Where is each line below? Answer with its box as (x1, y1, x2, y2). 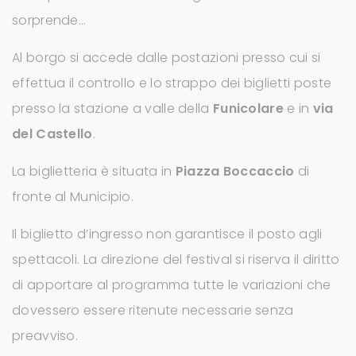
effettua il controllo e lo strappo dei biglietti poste (12, 74, 332, 92)
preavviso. (12, 327, 79, 345)
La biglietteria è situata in (12, 162, 176, 180)
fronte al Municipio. (12, 188, 134, 206)
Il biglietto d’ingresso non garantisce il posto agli (12, 225, 323, 243)
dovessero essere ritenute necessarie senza (12, 301, 294, 319)
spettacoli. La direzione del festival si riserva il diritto (12, 250, 340, 269)
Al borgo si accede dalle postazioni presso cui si (12, 48, 321, 67)
